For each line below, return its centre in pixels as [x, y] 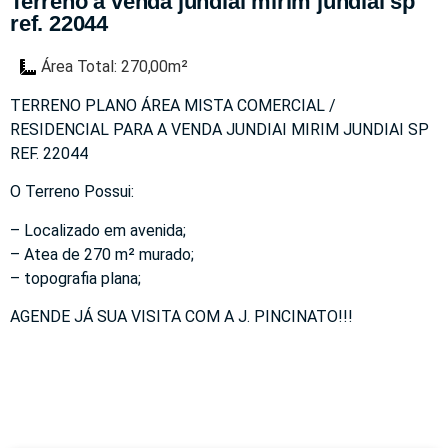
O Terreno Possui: [72, 192]
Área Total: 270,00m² [114, 66]
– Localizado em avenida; [98, 230]
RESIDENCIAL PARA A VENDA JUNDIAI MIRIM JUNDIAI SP [219, 129]
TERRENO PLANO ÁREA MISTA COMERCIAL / [173, 105]
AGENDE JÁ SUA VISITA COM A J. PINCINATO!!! [181, 317]
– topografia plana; [75, 278]
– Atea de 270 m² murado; [102, 254]
